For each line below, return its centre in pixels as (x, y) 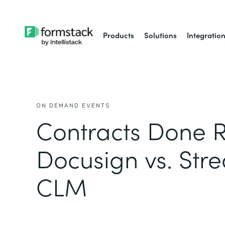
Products (119, 35)
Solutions (161, 35)
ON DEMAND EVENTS (73, 105)
